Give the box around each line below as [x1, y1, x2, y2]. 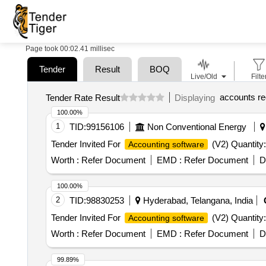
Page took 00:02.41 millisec [26, 45, 115, 53]
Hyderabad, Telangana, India [140, 195, 253, 205]
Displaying [174, 92, 220, 103]
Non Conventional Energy [147, 122, 246, 132]
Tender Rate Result [45, 92, 120, 103]
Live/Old [190, 72, 217, 81]
